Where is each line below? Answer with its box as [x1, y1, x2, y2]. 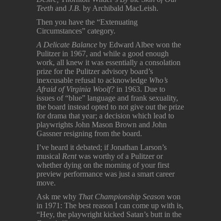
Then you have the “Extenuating [37, 17, 138, 26]
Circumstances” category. [37, 26, 115, 35]
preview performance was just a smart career [37, 169, 175, 178]
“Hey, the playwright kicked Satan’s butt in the [37, 210, 182, 219]
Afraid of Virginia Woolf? [37, 84, 114, 93]
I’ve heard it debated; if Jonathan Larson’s [37, 143, 167, 151]
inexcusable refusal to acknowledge [37, 75, 149, 84]
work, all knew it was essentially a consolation [37, 58, 181, 67]
